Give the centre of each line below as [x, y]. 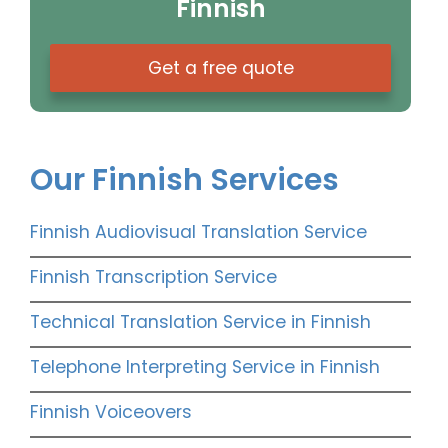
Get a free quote [220, 68]
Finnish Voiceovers [111, 412]
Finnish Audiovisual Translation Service [198, 232]
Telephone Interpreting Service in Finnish [205, 367]
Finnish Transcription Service [153, 277]
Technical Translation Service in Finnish [200, 322]
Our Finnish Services [184, 180]
